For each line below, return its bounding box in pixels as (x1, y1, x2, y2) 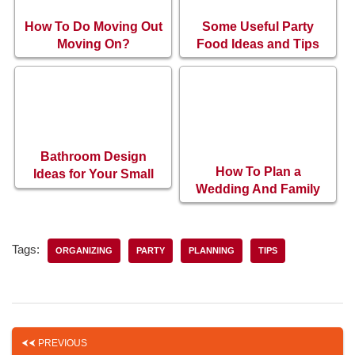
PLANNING (189, 246, 235, 256)
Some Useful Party (202, 20, 314, 34)
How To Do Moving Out (24, 20, 162, 34)
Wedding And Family (196, 181, 320, 196)
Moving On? (56, 37, 130, 52)
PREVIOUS (38, 338, 87, 349)
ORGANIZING (55, 246, 113, 256)
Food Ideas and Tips (197, 37, 319, 52)
